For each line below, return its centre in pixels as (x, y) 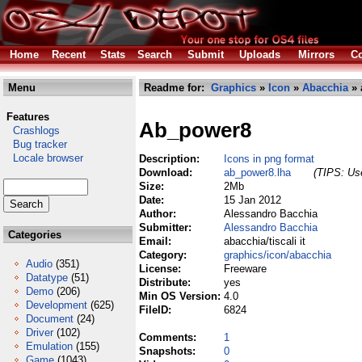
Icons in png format (269, 159)
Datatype (47, 278)
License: (162, 269)
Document (50, 319)
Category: (164, 255)
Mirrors (316, 55)
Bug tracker (35, 144)
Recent (69, 55)
